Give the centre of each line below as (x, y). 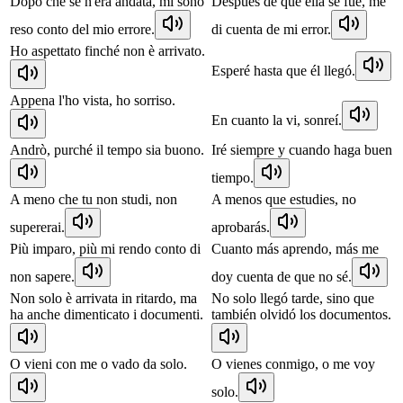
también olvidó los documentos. (301, 314)
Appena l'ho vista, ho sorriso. (93, 100)
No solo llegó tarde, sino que (293, 298)
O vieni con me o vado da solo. (99, 363)
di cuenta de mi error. (271, 29)
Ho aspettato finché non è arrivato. (107, 50)
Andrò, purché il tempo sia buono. (107, 149)
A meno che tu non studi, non (94, 199)
